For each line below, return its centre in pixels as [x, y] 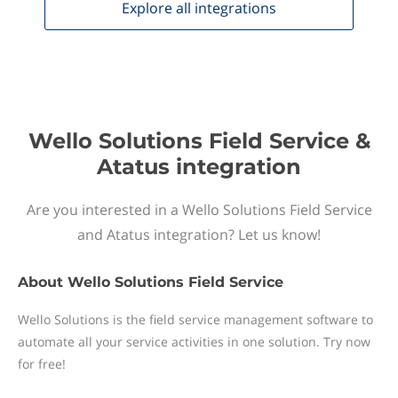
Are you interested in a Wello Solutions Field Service [199, 210]
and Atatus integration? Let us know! [199, 235]
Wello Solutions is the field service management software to [195, 319]
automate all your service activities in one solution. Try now [194, 342]
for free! [42, 364]
